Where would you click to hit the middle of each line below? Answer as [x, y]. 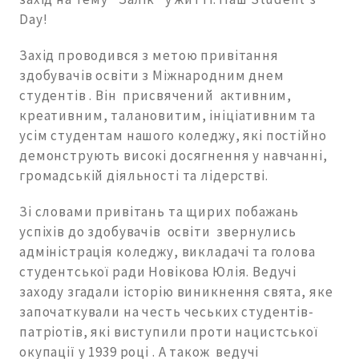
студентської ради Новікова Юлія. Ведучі [158, 272]
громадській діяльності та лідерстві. [144, 176]
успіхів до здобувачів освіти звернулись [158, 232]
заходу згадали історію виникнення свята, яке [176, 292]
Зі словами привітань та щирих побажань [159, 212]
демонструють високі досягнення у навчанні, [173, 156]
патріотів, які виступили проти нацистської [169, 332]
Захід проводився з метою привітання [149, 56]
